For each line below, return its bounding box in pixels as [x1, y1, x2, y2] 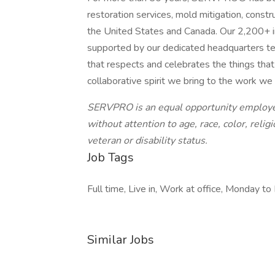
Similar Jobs [87, 231, 154, 248]
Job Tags [87, 149, 134, 166]
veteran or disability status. [87, 134, 207, 147]
